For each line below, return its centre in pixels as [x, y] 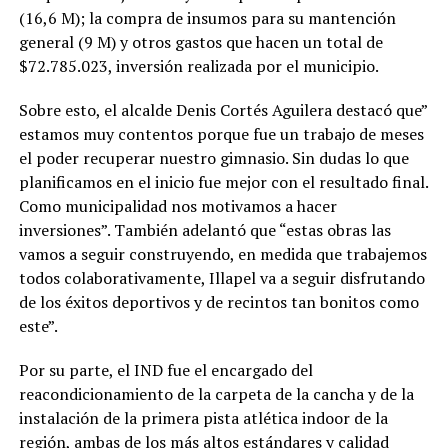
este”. [38, 326]
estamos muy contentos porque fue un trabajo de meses [221, 134]
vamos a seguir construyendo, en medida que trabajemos [222, 254]
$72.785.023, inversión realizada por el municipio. [198, 66]
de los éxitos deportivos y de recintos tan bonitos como [218, 302]
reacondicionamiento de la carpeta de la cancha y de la [216, 394]
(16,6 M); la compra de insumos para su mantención [207, 18]
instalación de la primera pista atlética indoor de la [203, 418]
